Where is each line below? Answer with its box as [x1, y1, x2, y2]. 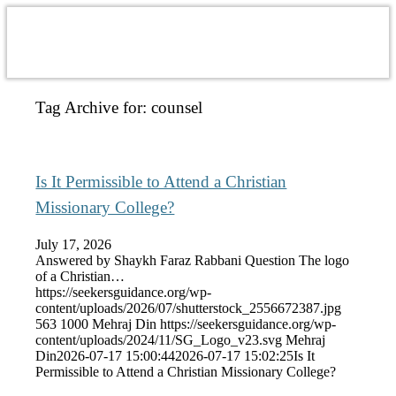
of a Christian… [35, 268, 126, 284]
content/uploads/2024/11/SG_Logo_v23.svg [35, 331, 283, 347]
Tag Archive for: [35, 97, 152, 117]
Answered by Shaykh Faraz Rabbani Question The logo [35, 252, 350, 268]
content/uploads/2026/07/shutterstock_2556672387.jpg [35, 300, 342, 316]
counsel [151, 97, 203, 117]
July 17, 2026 [35, 236, 112, 252]
